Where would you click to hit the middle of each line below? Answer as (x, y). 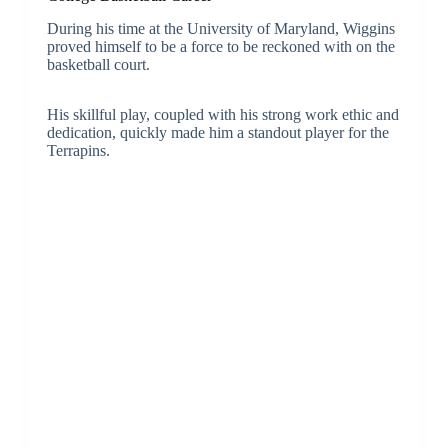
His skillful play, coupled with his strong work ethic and (222, 114)
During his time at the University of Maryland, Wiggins (220, 28)
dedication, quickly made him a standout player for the (217, 132)
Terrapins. (78, 150)
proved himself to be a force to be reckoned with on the (220, 46)
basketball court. (98, 64)
